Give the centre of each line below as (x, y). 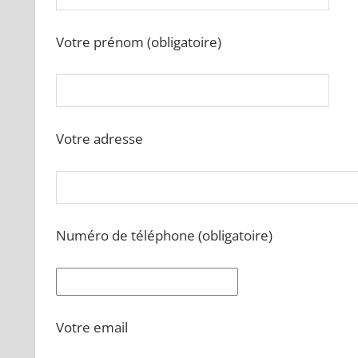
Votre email (91, 328)
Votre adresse (99, 139)
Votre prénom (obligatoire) (138, 42)
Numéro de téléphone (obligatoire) (164, 236)
